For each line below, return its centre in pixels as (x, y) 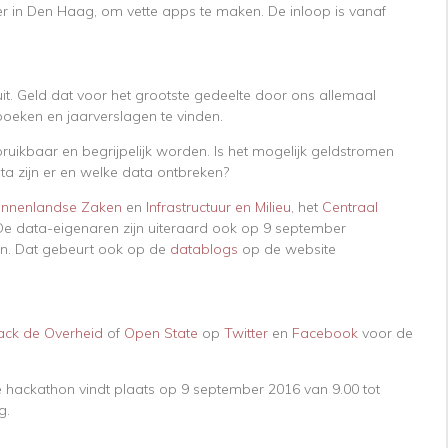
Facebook (325, 333)
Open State (161, 333)
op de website (287, 249)
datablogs (204, 249)
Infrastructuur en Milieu (218, 207)
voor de (385, 333)
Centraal (350, 207)
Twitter (246, 333)
